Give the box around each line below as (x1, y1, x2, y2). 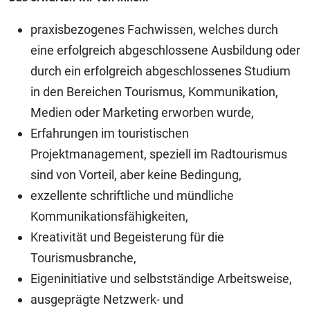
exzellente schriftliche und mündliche (30, 188, 234, 203)
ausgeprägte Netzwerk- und (30, 292, 183, 307)
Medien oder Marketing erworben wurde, (30, 105, 257, 120)
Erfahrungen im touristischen (30, 126, 189, 141)
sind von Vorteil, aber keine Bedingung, (30, 167, 244, 183)
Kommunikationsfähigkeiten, (30, 209, 191, 224)
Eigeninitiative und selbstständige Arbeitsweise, (30, 271, 295, 286)
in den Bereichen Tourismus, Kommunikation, (30, 84, 278, 100)
